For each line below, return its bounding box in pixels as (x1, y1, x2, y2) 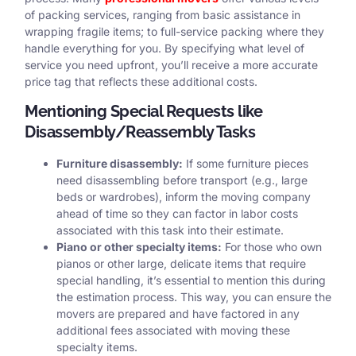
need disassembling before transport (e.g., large (56, 173, 308, 188)
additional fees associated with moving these (56, 323, 290, 338)
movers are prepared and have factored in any (56, 307, 300, 321)
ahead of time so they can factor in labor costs (56, 207, 298, 221)
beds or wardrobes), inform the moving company (56, 190, 311, 204)
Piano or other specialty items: (56, 240, 222, 254)
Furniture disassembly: (56, 157, 183, 171)
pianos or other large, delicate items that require (56, 257, 306, 271)
